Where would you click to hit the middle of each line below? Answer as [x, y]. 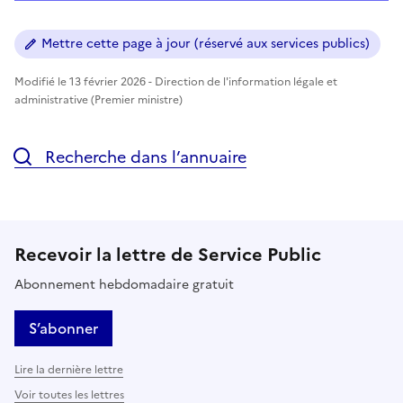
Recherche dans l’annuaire [143, 157]
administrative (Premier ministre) [99, 99]
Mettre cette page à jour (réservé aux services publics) [206, 43]
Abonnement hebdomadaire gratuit [124, 284]
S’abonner [63, 328]
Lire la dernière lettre [69, 369]
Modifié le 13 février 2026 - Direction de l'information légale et [176, 81]
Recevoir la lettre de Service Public [168, 254]
